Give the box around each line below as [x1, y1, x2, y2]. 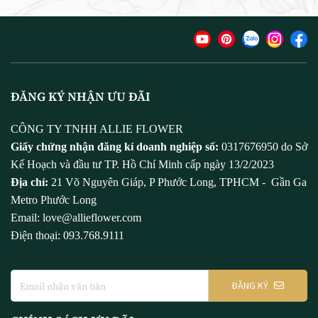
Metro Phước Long [11, 193, 97, 206]
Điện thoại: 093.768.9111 [11, 229, 124, 241]
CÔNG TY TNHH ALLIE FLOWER [11, 122, 183, 135]
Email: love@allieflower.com [11, 211, 141, 224]
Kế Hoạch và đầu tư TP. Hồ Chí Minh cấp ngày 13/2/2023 [11, 158, 274, 170]
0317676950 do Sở [221, 140, 307, 153]
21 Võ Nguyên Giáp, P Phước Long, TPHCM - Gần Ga [51, 175, 307, 188]
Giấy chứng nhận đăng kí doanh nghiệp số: [11, 140, 221, 153]
